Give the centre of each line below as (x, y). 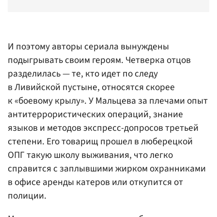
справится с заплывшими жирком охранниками (107, 169)
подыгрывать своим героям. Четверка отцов (99, 60)
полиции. (27, 196)
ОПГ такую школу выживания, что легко (90, 155)
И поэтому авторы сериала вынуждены (88, 47)
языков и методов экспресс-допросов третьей (103, 128)
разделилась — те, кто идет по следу (83, 74)
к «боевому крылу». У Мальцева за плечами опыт (108, 101)
